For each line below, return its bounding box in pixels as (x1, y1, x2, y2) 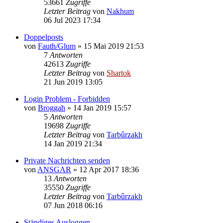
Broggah (38, 103, 65, 112)
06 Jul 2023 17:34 (44, 15, 101, 24)
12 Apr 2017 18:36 (79, 165, 139, 174)
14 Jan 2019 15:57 (73, 103, 131, 112)
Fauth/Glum (38, 41, 76, 50)
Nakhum (107, 6, 134, 15)
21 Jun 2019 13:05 (44, 77, 103, 86)
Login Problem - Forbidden (24, 94, 110, 103)
